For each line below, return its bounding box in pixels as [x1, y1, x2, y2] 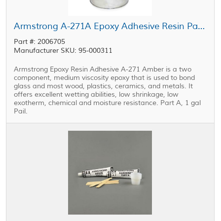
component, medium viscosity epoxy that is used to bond [14, 74, 195, 82]
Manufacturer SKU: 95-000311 [14, 46, 113, 55]
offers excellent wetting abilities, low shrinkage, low [14, 90, 179, 99]
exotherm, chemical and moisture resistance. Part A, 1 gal [14, 99, 201, 107]
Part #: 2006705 [14, 37, 66, 46]
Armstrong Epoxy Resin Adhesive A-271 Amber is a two [14, 65, 192, 74]
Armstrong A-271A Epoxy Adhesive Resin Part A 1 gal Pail [198, 21, 205, 32]
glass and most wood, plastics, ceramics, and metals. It [14, 82, 193, 90]
